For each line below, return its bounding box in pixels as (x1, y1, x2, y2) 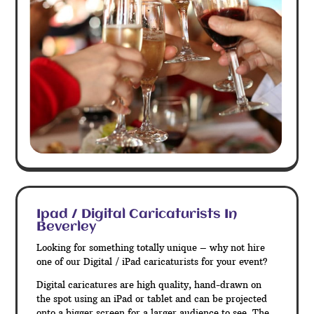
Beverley (36, 220, 97, 235)
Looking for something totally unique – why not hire (36, 242, 266, 254)
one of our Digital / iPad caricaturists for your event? (36, 256, 268, 268)
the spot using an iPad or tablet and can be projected (36, 293, 268, 305)
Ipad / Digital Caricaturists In (36, 207, 238, 222)
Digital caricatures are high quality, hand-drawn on (36, 279, 262, 291)
